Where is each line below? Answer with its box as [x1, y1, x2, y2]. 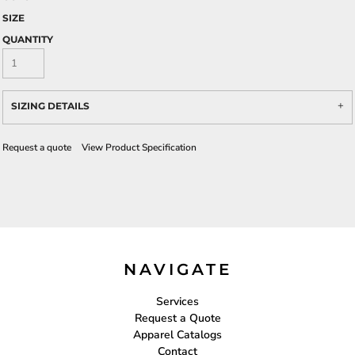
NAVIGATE [123, 259, 232, 279]
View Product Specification [82, 141, 197, 154]
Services [156, 293, 199, 309]
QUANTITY [2, 33, 53, 45]
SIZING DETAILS [11, 100, 90, 112]
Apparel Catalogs [133, 326, 222, 342]
